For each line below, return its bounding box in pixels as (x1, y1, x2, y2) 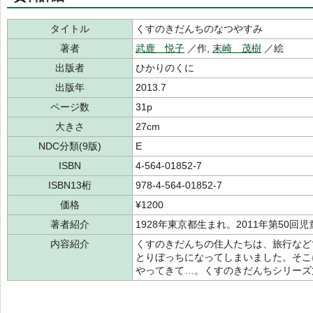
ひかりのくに (136, 62, 194, 73)
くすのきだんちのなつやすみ (136, 23, 263, 34)
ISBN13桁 (48, 180, 92, 191)
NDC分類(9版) (38, 140, 101, 152)
